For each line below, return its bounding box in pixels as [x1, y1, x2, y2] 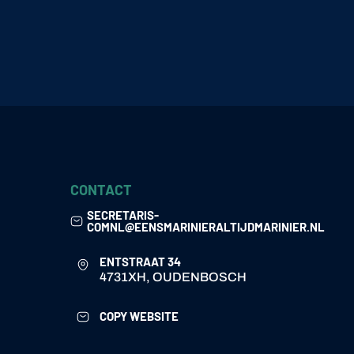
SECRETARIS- [87, 207, 160, 222]
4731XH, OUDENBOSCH [100, 270, 247, 284]
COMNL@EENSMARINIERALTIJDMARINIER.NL [87, 219, 326, 234]
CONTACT [70, 180, 133, 198]
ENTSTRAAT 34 [100, 254, 182, 269]
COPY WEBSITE [100, 308, 179, 323]
